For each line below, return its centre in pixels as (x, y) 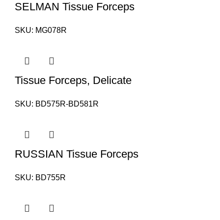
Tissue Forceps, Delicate (73, 80)
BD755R (51, 178)
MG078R (51, 30)
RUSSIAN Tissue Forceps (77, 154)
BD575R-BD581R (67, 104)
